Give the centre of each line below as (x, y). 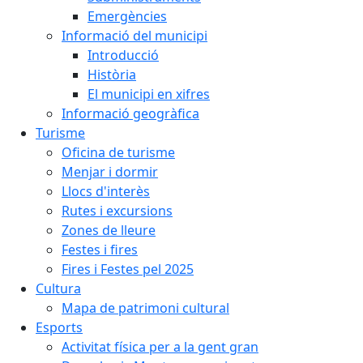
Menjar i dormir (110, 172)
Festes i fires (100, 250)
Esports (59, 327)
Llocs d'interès (106, 191)
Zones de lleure (109, 230)
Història (112, 75)
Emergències (127, 16)
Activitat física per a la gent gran (160, 347)
